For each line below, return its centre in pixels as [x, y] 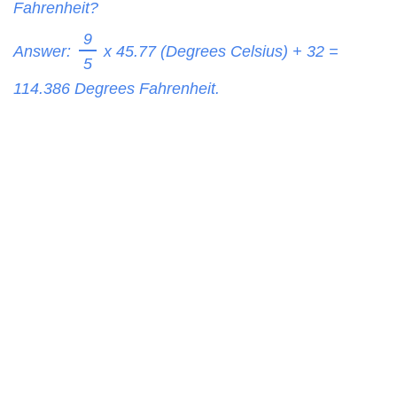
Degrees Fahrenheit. [145, 88]
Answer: [44, 51]
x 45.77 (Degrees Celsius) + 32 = [219, 51]
